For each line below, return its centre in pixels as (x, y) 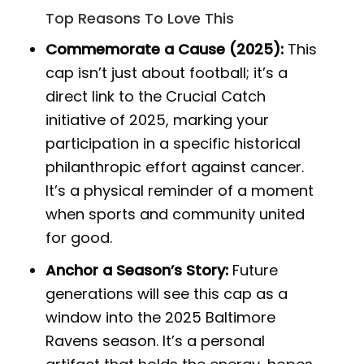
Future (253, 270)
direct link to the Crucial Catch (156, 96)
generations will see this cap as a (167, 293)
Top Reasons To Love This (140, 18)
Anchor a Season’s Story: (137, 270)
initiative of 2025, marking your (158, 119)
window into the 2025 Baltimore (161, 317)
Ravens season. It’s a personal (156, 340)
